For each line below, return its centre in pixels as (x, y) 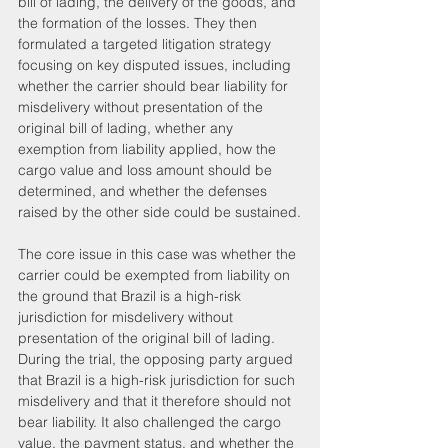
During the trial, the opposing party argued (157, 358)
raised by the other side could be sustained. (159, 211)
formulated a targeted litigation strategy (146, 43)
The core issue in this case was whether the (159, 253)
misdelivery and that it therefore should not (156, 400)
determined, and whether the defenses (144, 190)
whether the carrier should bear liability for (155, 85)
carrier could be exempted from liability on (156, 274)
